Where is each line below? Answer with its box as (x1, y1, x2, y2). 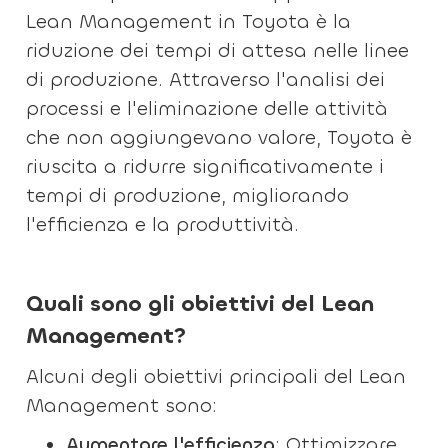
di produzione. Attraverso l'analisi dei (26, 67, 386, 92)
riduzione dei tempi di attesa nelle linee (26, 38, 410, 63)
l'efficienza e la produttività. (26, 212, 300, 237)
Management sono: (26, 393, 218, 418)
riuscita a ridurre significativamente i (26, 154, 385, 179)
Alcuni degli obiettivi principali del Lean (26, 364, 407, 389)
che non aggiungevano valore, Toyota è (26, 125, 413, 150)
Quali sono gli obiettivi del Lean (26, 289, 375, 318)
